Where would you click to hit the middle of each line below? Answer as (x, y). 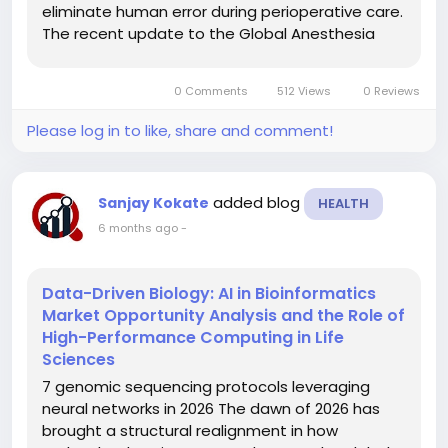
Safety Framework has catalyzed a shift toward (219, 56)
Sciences (78, 360)
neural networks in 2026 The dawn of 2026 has (211, 409)
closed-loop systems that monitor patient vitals (223, 78)
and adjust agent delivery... (142, 100)
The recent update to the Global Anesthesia (208, 34)
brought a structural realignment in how (190, 431)
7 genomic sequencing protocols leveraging (206, 387)
